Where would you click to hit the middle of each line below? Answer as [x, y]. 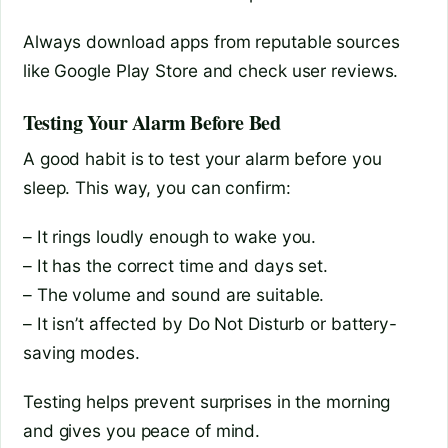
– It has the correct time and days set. [176, 266]
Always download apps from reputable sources [211, 42]
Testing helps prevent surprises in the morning [207, 402]
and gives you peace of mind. [142, 431]
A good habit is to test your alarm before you [202, 159]
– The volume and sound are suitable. [174, 295]
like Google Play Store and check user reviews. [211, 71]
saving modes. [81, 353]
